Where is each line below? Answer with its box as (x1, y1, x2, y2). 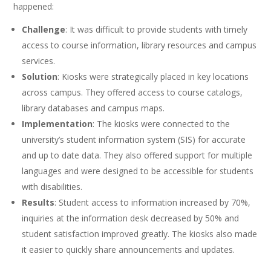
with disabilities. (22, 181, 83, 193)
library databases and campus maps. (22, 102, 165, 114)
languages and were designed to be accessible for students (22, 165, 254, 177)
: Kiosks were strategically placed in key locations (57, 71, 249, 83)
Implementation (22, 118, 93, 130)
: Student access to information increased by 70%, (54, 197, 251, 209)
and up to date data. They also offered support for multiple (22, 149, 253, 162)
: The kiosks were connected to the (93, 118, 230, 130)
